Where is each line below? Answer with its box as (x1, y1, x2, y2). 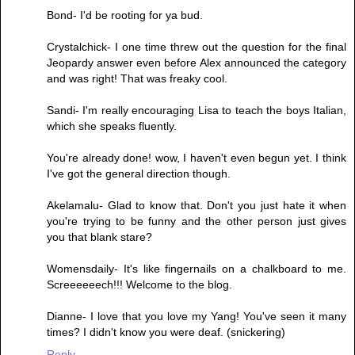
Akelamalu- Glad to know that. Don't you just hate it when (47, 199, 346, 212)
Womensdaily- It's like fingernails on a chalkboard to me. (47, 262, 346, 276)
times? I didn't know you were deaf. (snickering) (47, 326, 285, 339)
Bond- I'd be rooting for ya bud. (47, 9, 203, 22)
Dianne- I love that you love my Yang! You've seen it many (47, 310, 346, 323)
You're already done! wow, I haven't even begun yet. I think (47, 151, 346, 165)
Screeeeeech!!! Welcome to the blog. (47, 278, 232, 292)
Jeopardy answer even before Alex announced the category (47, 56, 346, 70)
